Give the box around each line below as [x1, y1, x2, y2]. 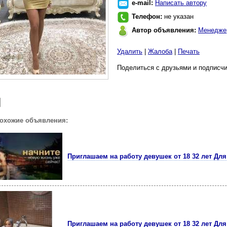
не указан [164, 13, 194, 20]
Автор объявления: [132, 26, 198, 34]
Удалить [117, 48, 142, 55]
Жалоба [148, 48, 172, 55]
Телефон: [132, 13, 164, 20]
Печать [178, 48, 200, 55]
